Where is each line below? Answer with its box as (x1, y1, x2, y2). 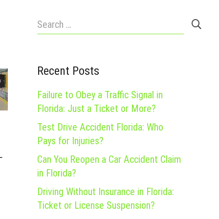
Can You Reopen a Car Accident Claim (37, 153, 181, 165)
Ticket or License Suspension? (37, 199, 155, 211)
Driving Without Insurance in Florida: (37, 186, 174, 197)
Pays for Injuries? (37, 135, 104, 147)
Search (37, 15, 63, 27)
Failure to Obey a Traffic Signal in (37, 89, 163, 101)
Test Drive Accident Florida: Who (37, 121, 163, 133)
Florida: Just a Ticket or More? (37, 103, 156, 114)
